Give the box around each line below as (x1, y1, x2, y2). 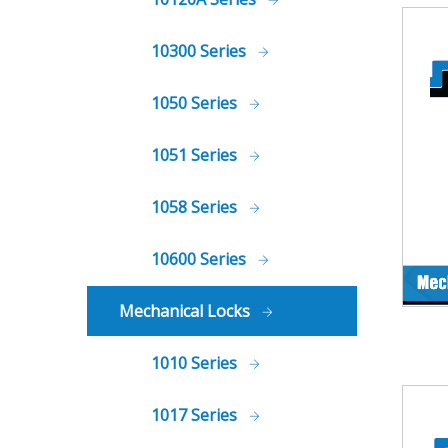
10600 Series (151, 248, 250, 270)
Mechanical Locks (119, 300, 254, 322)
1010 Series (151, 352, 241, 374)
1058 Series (151, 196, 241, 218)
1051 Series (151, 144, 241, 166)
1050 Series (151, 92, 241, 114)
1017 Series (151, 404, 241, 426)
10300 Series (151, 40, 250, 62)
